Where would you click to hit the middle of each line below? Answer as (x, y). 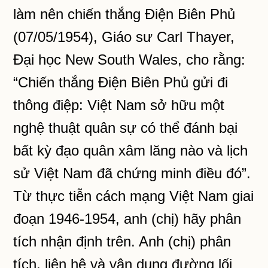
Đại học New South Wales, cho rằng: (130, 60)
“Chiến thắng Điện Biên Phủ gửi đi (121, 82)
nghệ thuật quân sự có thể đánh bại (126, 128)
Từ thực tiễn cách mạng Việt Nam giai (134, 196)
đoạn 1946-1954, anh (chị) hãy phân (127, 219)
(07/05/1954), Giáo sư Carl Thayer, (124, 37)
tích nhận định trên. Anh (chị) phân (122, 241)
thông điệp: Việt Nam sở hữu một (119, 105)
